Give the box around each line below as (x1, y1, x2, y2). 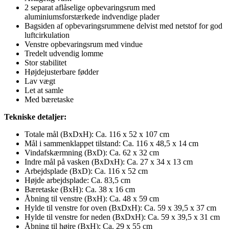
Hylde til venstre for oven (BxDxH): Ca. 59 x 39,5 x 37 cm (25, 203, 216, 212)
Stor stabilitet (25, 58, 66, 67)
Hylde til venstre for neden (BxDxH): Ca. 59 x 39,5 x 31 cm (25, 212, 220, 221)
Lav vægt (25, 76, 55, 85)
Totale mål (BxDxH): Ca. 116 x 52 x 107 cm (25, 129, 169, 139)
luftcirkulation (25, 30, 70, 39)
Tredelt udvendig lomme (25, 49, 103, 58)
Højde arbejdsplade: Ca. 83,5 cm (25, 175, 130, 185)
